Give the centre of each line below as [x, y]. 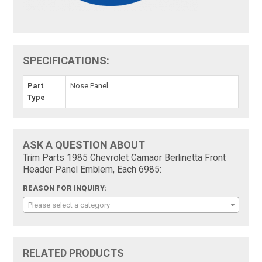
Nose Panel [89, 86]
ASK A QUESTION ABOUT [84, 145]
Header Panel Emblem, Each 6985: [92, 170]
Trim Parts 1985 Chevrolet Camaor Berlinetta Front [125, 158]
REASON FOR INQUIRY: [65, 189]
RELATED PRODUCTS [74, 253]
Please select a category [69, 205]
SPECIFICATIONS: [66, 61]
